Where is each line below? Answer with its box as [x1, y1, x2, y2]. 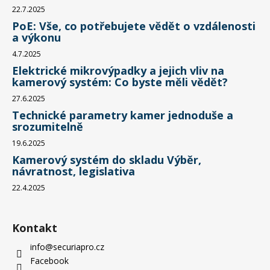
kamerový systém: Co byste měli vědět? [12, 75, 228, 90]
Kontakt [12, 221, 57, 236]
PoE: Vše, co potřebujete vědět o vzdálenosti [12, 19, 256, 34]
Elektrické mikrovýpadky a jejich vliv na [12, 63, 224, 78]
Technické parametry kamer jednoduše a [12, 108, 233, 123]
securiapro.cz [53, 241, 104, 253]
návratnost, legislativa [12, 164, 135, 179]
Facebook [30, 255, 69, 267]
